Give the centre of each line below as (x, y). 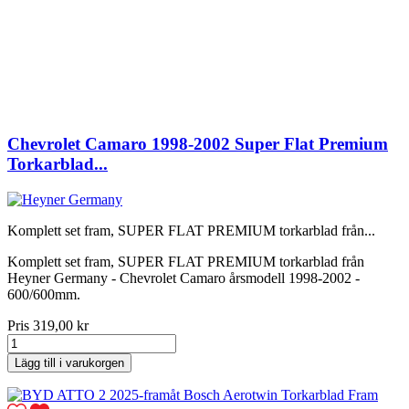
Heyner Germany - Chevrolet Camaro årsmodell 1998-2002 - (184, 278)
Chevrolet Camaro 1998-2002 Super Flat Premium (198, 143)
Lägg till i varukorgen (69, 362)
